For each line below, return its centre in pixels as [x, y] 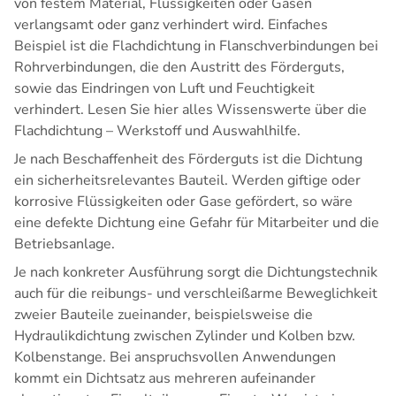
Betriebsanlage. [65, 244]
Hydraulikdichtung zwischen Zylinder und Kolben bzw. [185, 336]
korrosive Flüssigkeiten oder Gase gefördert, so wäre [183, 202]
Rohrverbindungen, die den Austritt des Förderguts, [179, 68]
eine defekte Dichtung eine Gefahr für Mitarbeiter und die [197, 223]
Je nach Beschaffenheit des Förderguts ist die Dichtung [188, 160]
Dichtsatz [115, 379]
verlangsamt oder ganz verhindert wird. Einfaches [171, 25]
